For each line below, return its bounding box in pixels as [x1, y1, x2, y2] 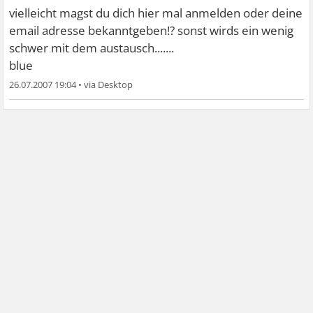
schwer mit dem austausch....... [9, 40, 175, 56]
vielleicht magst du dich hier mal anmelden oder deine [9, 5, 303, 21]
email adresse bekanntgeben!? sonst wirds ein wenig [9, 22, 294, 38]
